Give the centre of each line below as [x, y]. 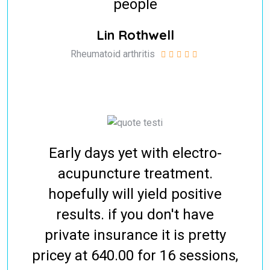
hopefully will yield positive [135, 194]
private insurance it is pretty [135, 235]
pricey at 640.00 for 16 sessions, [135, 256]
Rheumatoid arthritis [112, 54]
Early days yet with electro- [135, 153]
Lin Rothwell [135, 35]
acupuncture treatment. [135, 174]
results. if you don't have [135, 215]
